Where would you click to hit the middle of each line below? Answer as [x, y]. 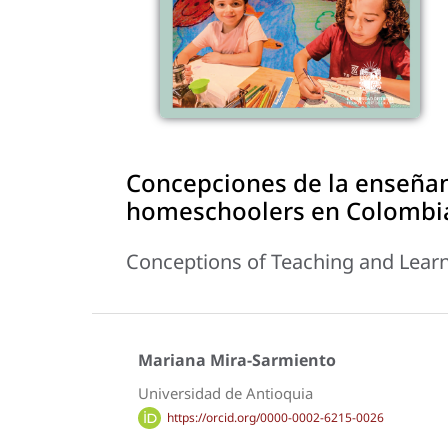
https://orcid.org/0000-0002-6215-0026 [275, 417]
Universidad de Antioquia [225, 393]
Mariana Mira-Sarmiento [237, 360]
